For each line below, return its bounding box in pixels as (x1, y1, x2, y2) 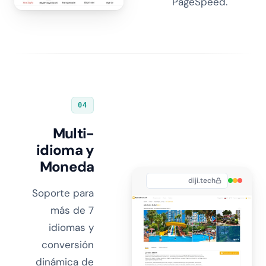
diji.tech (188, 176, 216, 186)
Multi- (52, 124, 94, 142)
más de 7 (50, 204, 94, 217)
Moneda (39, 157, 94, 176)
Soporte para (32, 186, 94, 199)
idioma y (36, 141, 94, 159)
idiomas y (49, 221, 94, 234)
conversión (42, 238, 94, 251)
